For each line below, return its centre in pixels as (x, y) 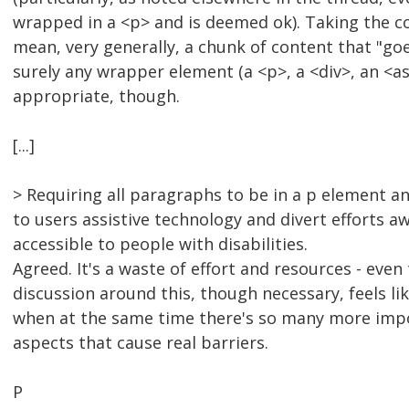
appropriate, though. (96, 96)
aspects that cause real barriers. (141, 343)
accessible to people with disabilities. (160, 244)
